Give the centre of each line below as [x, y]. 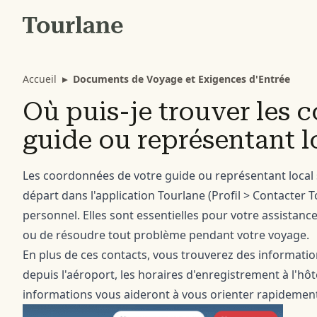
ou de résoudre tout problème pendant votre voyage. [166, 235]
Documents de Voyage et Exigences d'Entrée [181, 79]
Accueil [40, 79]
